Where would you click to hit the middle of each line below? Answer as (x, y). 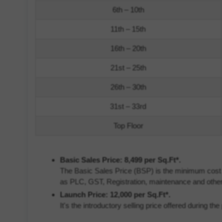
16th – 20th (128, 48)
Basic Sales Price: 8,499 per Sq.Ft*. (120, 160)
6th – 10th (128, 10)
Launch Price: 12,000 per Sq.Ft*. (115, 194)
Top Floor (128, 126)
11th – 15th (128, 29)
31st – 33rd (128, 106)
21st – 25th (128, 68)
